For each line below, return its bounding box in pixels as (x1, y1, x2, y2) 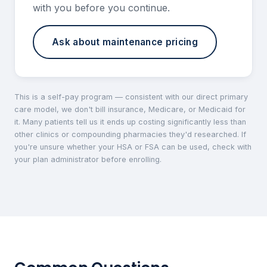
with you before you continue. (33, 2, 170, 14)
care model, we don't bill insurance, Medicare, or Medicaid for (14, 105, 246, 114)
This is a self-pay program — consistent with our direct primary (14, 92, 248, 102)
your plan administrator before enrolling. (14, 155, 162, 164)
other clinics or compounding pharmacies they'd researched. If (14, 130, 246, 139)
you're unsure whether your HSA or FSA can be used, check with (14, 142, 252, 152)
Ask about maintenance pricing (52, 36, 198, 48)
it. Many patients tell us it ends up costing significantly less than (14, 117, 246, 127)
